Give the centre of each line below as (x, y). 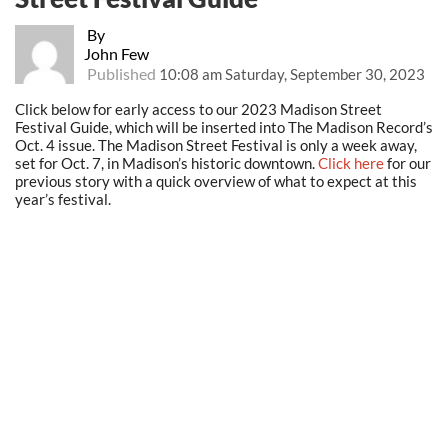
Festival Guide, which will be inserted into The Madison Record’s (224, 127)
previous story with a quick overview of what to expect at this (216, 181)
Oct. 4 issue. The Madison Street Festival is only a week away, (216, 145)
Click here (351, 163)
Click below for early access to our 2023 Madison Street (198, 109)
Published (121, 74)
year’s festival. (63, 199)
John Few (116, 54)
